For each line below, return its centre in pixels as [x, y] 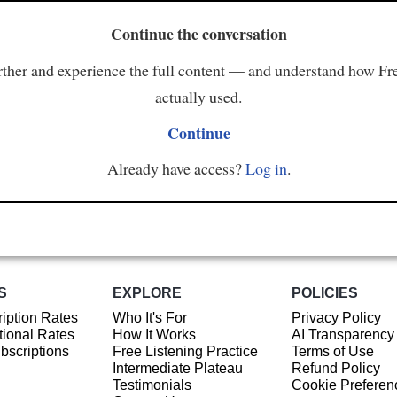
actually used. [198, 96]
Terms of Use [332, 352]
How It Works [154, 335]
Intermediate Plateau [177, 369]
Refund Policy [335, 369]
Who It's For [149, 318]
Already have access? [176, 169]
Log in [266, 169]
